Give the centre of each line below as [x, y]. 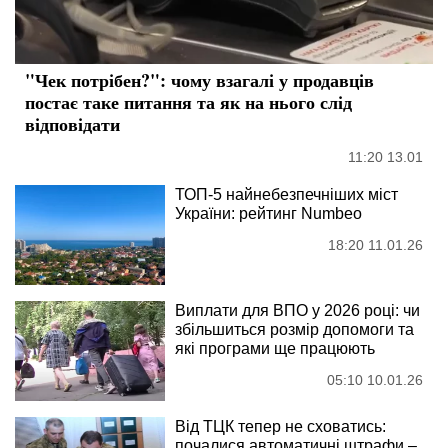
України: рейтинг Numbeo [268, 214]
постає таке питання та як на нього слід [188, 102]
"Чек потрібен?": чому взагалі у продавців [199, 80]
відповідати [72, 124]
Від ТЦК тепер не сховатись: [280, 427]
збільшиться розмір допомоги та [294, 330]
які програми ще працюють [275, 349]
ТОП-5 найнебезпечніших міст [286, 195]
